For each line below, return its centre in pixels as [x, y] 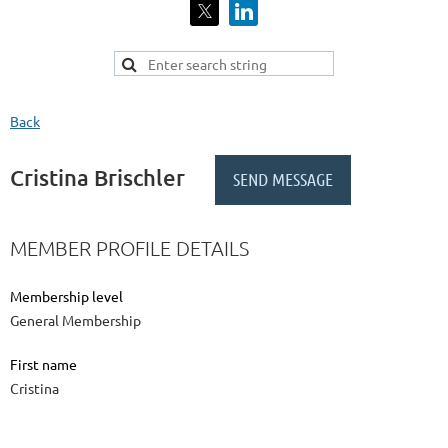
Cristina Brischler [97, 178]
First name [43, 364]
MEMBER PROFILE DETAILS [129, 248]
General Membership [75, 320]
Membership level [66, 296]
